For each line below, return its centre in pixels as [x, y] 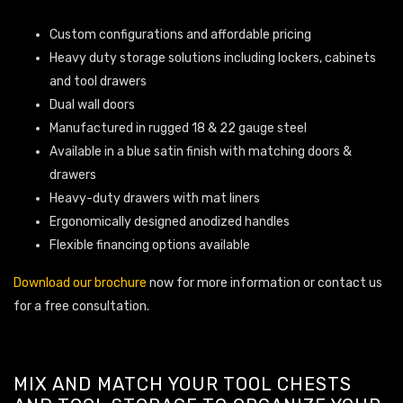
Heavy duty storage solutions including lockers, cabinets [213, 58]
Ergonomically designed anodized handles [170, 221]
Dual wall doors [92, 104]
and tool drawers [98, 81]
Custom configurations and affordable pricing [180, 34]
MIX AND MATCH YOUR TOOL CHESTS [183, 384]
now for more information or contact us [264, 282]
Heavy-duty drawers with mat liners [155, 198]
